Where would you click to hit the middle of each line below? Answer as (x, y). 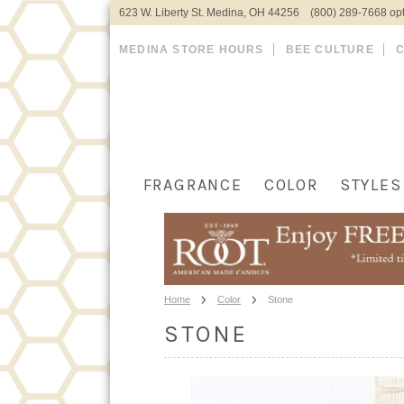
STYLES (371, 185)
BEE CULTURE (330, 50)
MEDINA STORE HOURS (192, 50)
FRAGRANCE (193, 185)
